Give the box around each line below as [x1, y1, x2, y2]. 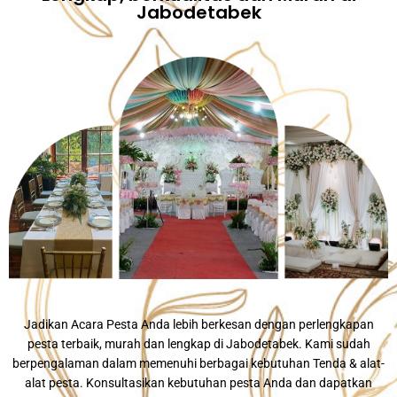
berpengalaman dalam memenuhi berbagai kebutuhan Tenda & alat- [12, 355, 385, 370]
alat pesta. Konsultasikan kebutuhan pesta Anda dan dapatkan [25, 375, 372, 390]
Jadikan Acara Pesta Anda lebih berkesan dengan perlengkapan [23, 316, 374, 331]
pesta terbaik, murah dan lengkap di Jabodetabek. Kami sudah [27, 336, 370, 351]
